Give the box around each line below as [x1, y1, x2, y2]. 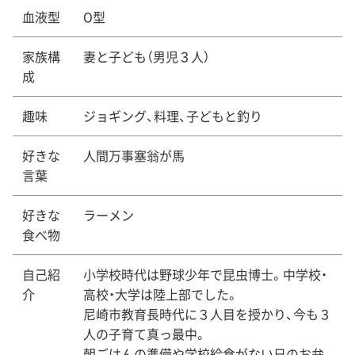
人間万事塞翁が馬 [83, 146, 185, 166]
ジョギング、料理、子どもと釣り [83, 106, 262, 126]
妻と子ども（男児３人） [83, 47, 210, 67]
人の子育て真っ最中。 [83, 324, 207, 344]
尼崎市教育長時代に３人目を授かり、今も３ [83, 304, 331, 324]
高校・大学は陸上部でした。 [83, 284, 239, 304]
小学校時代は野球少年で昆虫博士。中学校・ [83, 265, 327, 284]
